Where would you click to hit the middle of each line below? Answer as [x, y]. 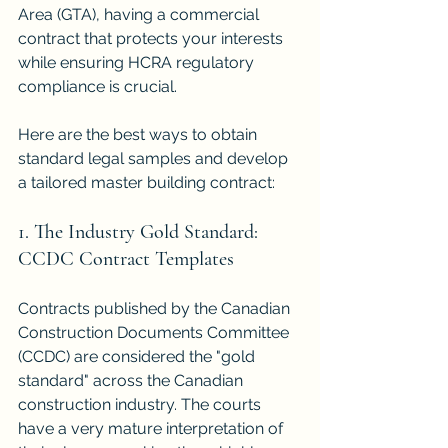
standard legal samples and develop [155, 159]
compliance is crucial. [97, 87]
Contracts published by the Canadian [156, 309]
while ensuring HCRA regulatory [138, 63]
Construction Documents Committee [155, 333]
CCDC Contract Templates [126, 259]
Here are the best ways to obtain [139, 135]
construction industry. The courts [141, 405]
